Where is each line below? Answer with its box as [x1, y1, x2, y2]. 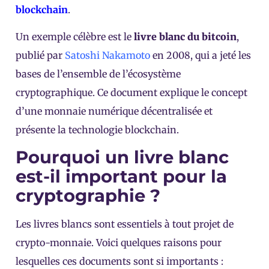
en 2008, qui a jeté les [150, 49, 251, 62]
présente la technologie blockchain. [16, 124, 179, 136]
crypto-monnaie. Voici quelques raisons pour [16, 237, 222, 249]
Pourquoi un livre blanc [16, 147, 229, 168]
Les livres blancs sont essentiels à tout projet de [16, 218, 234, 231]
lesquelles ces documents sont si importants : [16, 255, 223, 268]
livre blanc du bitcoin [134, 31, 237, 43]
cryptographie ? [16, 185, 160, 207]
